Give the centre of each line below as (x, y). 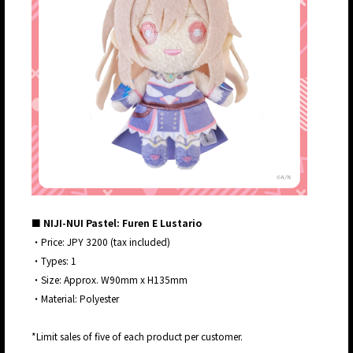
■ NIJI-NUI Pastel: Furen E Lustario (117, 223)
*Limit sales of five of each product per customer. (137, 336)
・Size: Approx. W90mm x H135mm (110, 280)
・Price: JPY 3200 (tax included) (101, 242)
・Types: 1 (54, 261)
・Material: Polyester (75, 299)
